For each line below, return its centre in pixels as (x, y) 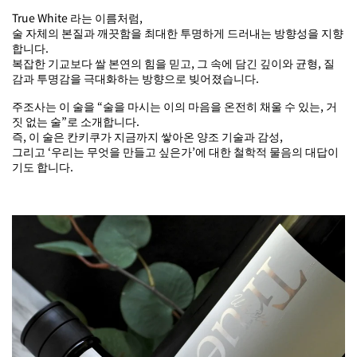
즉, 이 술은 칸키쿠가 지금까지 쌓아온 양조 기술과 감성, (147, 136)
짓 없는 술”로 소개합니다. (76, 121)
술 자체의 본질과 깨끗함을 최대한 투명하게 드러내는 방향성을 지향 (178, 33)
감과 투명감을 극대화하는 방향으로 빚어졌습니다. (135, 78)
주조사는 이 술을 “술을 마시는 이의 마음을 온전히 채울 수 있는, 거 (175, 106)
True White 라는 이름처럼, (77, 18)
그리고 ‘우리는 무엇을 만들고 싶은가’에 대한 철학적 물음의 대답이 (175, 151)
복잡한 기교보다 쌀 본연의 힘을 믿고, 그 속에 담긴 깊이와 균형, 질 (173, 63)
